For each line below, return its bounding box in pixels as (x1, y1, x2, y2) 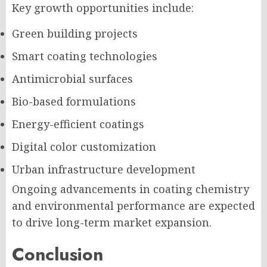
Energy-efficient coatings (12, 117, 144, 131)
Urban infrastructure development (12, 162, 195, 176)
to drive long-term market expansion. (12, 215, 212, 229)
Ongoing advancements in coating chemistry (12, 182, 249, 196)
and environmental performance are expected (12, 198, 255, 213)
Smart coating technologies (12, 49, 157, 63)
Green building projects (12, 26, 138, 41)
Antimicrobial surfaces (12, 72, 133, 86)
